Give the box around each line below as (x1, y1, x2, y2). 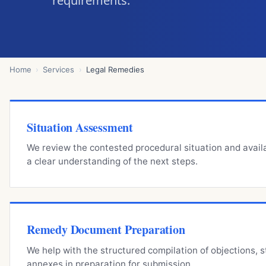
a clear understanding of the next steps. (27, 156, 198, 167)
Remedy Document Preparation (27, 221, 185, 239)
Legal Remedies (85, 64, 144, 74)
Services (43, 64, 75, 74)
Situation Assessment (27, 119, 133, 136)
